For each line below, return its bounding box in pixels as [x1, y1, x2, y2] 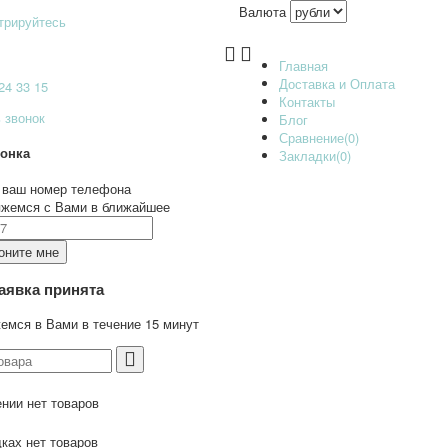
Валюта [239, 2, 286, 21]
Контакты [279, 92, 335, 111]
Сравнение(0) [279, 128, 359, 147]
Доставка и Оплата [279, 74, 395, 93]
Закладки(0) [279, 146, 351, 165]
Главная [279, 56, 328, 75]
